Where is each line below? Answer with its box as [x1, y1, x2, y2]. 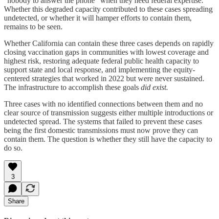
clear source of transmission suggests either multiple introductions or [4, 108, 213, 117]
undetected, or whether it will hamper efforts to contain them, [4, 13, 192, 22]
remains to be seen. [4, 22, 63, 31]
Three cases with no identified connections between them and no [4, 99, 203, 108]
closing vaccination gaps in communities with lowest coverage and [4, 47, 209, 56]
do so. [4, 143, 22, 152]
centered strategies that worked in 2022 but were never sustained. [4, 74, 204, 83]
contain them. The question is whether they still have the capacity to [4, 134, 212, 143]
